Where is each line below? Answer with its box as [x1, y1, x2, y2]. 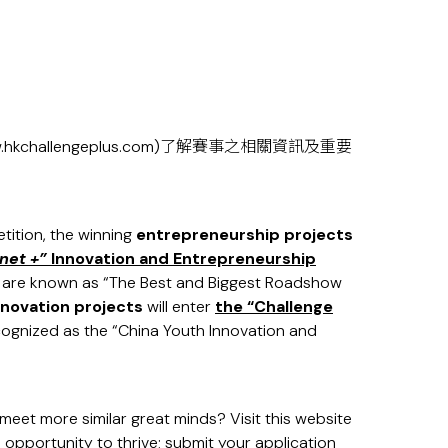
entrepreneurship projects [136, 224, 353, 246]
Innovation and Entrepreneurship [47, 248, 316, 270]
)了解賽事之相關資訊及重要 [154, 136, 352, 158]
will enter [147, 296, 215, 318]
